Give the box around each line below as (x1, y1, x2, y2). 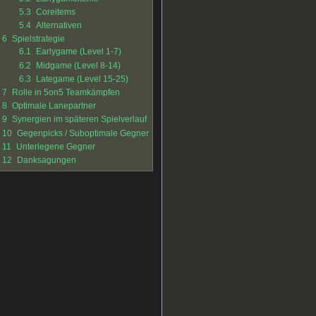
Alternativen (35, 20, 82, 31)
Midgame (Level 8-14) (35, 60, 121, 71)
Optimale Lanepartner (11, 101, 96, 111)
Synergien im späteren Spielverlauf (11, 114, 147, 125)
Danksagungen (16, 154, 76, 165)
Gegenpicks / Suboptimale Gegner (16, 128, 149, 138)
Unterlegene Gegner (16, 141, 95, 152)
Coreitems (35, 6, 75, 17)
